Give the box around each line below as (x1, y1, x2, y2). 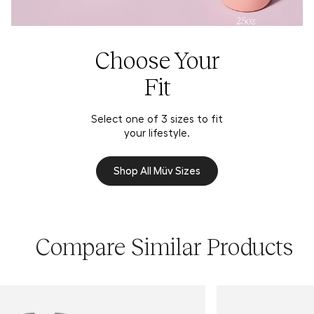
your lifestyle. (124, 126, 190, 139)
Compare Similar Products (35, 233, 293, 261)
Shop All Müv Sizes (114, 164, 200, 177)
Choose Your (94, 47, 220, 74)
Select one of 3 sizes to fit (91, 112, 223, 125)
